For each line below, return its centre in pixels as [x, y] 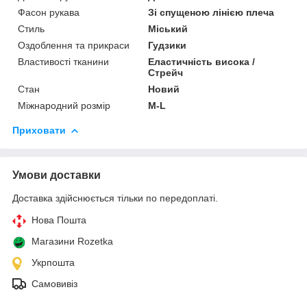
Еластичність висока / [202, 61]
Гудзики [168, 45]
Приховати [39, 130]
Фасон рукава [49, 12]
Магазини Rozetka [72, 241]
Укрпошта [53, 262]
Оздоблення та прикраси [74, 45]
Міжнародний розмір [64, 105]
